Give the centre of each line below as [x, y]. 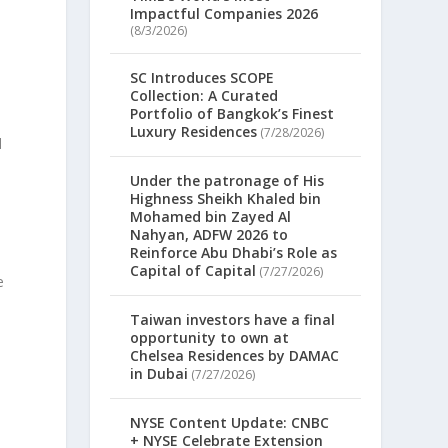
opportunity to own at [210, 338]
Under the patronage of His [227, 181]
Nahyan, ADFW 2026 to [209, 235]
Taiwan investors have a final [233, 320]
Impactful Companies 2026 [224, 14]
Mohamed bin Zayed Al [211, 217]
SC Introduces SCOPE [202, 78]
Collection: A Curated [204, 96]
